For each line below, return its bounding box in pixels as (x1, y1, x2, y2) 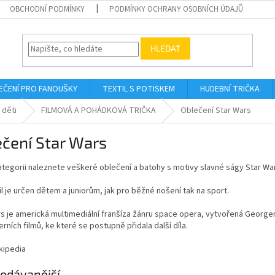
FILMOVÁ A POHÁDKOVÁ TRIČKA (41, 104, 156, 117)
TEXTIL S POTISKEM (103, 83, 175, 95)
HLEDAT (150, 43, 181, 54)
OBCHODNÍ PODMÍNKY (10, 4, 85, 15)
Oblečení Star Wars (180, 104, 251, 117)
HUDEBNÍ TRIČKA (200, 83, 260, 95)
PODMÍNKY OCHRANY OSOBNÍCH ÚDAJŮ (109, 4, 244, 15)
